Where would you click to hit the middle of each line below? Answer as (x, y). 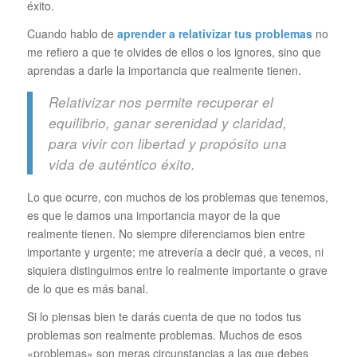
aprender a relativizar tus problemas (214, 34)
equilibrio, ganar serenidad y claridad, (167, 123)
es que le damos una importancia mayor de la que (153, 216)
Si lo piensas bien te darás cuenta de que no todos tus (164, 317)
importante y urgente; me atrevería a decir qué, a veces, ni (175, 252)
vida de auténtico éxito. (122, 165)
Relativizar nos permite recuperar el (161, 102)
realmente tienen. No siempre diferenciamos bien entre (166, 234)
